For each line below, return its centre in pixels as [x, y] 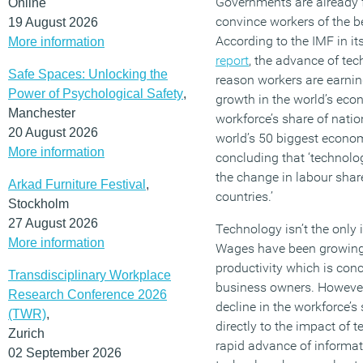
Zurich [26, 333]
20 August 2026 [53, 132]
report [232, 60]
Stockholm [38, 203]
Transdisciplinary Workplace [90, 275]
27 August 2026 [53, 223]
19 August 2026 [53, 22]
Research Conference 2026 [88, 294]
